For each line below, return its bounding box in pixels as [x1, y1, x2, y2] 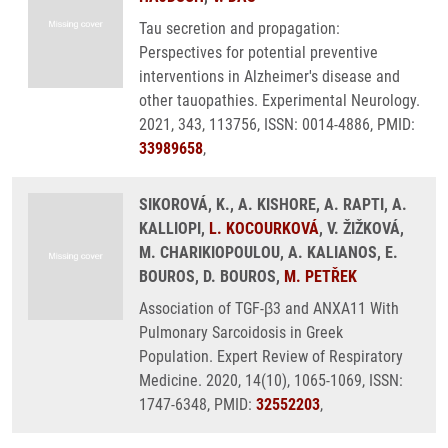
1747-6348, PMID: [139, 395, 256, 414]
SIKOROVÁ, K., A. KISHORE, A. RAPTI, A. [139, 195, 407, 214]
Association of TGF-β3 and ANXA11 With [139, 299, 399, 318]
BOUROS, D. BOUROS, [139, 267, 284, 286]
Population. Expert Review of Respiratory [139, 347, 403, 366]
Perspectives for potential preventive [139, 43, 378, 62]
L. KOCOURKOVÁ [209, 219, 319, 238]
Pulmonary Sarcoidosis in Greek [139, 323, 343, 342]
